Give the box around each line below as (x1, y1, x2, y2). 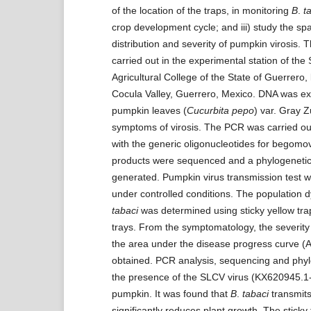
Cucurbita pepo (186, 104, 254, 116)
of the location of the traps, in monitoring (111, 4, 292, 16)
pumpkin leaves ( (111, 104, 187, 116)
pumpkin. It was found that (111, 287, 230, 299)
